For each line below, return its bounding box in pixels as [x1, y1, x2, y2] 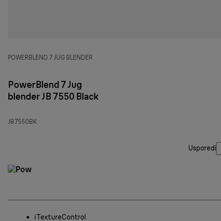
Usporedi [188, 144, 216, 153]
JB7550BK [8, 117, 37, 125]
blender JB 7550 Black [8, 90, 99, 102]
